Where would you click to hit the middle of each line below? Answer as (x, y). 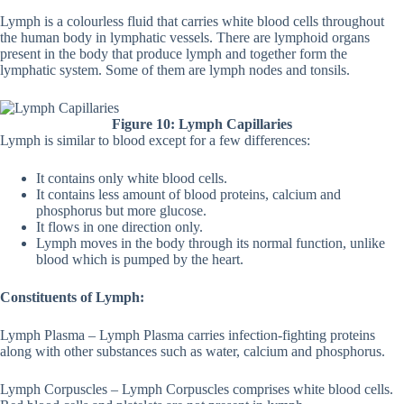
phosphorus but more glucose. (121, 211)
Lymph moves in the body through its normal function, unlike (211, 243)
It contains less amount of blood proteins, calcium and (188, 195)
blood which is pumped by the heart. (140, 260)
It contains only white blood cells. (132, 179)
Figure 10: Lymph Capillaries (202, 124)
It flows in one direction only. (119, 227)
